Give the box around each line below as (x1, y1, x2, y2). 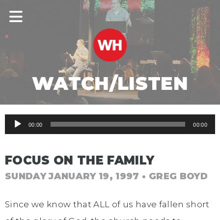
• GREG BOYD (139, 171, 208, 182)
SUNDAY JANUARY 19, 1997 (5, 171, 139, 182)
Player (4, 134, 32, 144)
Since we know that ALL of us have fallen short (5, 199, 210, 209)
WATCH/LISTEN (31, 72, 189, 95)
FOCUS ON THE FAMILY (5, 153, 155, 167)
